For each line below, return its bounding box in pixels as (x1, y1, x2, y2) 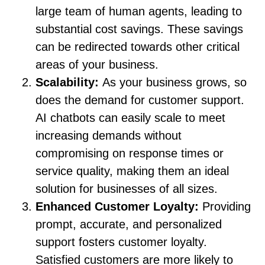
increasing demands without (35, 129, 182, 143)
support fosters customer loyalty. (35, 235, 207, 249)
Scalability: (35, 76, 102, 89)
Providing (202, 200, 251, 214)
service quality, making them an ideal (35, 164, 229, 178)
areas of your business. (35, 58, 159, 72)
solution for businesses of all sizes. (35, 182, 218, 196)
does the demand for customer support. (35, 93, 244, 107)
